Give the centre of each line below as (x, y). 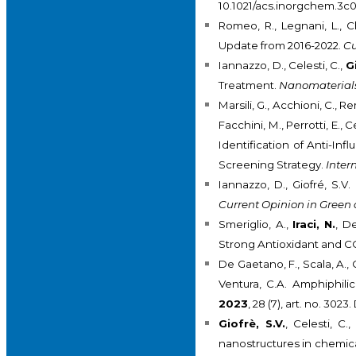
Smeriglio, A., (256, 224)
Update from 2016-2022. (281, 46)
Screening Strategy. (273, 165)
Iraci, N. (314, 224)
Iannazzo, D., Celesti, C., (282, 66)
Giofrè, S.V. (252, 324)
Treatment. (249, 85)
